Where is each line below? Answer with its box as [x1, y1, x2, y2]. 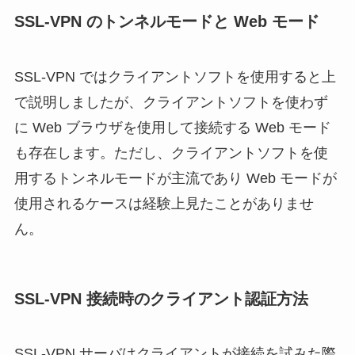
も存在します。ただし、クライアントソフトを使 [13, 144, 328, 161]
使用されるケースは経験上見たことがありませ [13, 195, 314, 212]
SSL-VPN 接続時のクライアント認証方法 [13, 289, 308, 307]
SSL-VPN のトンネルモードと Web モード [13, 13, 319, 31]
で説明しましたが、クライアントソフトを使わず [13, 94, 328, 110]
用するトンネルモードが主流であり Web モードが [13, 170, 337, 186]
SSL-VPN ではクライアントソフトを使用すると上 [13, 68, 336, 85]
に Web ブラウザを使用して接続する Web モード [13, 119, 331, 136]
